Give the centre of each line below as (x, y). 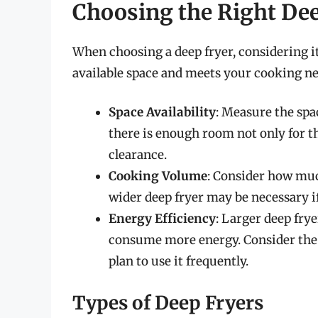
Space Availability (162, 113)
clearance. (138, 155)
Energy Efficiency (162, 219)
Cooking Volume (158, 176)
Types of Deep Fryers (168, 302)
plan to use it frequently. (179, 262)
